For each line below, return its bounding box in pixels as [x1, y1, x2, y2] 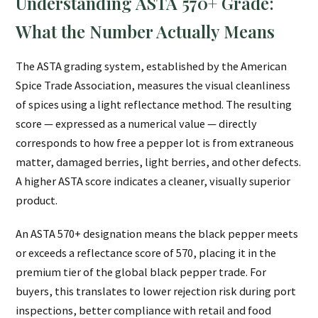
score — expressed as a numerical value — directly [16, 116, 258, 131]
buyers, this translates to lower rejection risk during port [16, 284, 297, 299]
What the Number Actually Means [16, 20, 275, 43]
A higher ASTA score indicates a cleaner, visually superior [16, 174, 291, 189]
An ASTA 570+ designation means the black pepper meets [16, 226, 299, 241]
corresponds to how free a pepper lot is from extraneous [16, 136, 295, 150]
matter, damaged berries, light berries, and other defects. [16, 155, 302, 170]
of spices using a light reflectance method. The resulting [16, 97, 292, 112]
